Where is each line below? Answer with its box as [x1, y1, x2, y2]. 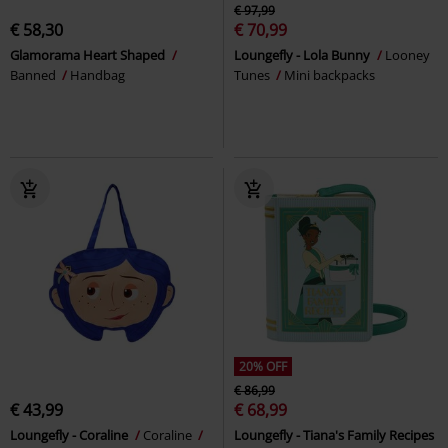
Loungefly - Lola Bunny [234, 45, 373, 64]
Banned [10, 65, 59, 84]
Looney [385, 45, 430, 64]
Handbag [70, 65, 125, 84]
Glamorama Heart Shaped [10, 45, 168, 64]
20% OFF [239, 357, 287, 375]
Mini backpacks [284, 65, 375, 84]
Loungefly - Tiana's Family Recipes [234, 425, 434, 444]
